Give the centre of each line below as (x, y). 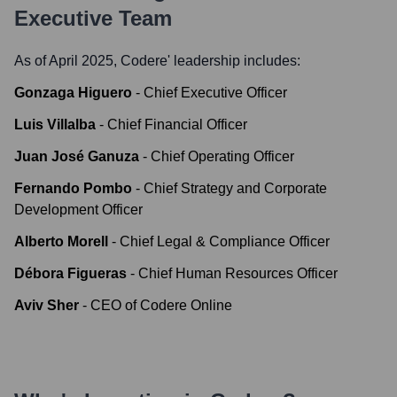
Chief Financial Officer (177, 125)
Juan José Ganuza (77, 156)
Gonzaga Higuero (73, 93)
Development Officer (78, 210)
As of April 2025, (67, 61)
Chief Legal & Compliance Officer (225, 241)
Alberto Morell (61, 241)
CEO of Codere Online (161, 305)
